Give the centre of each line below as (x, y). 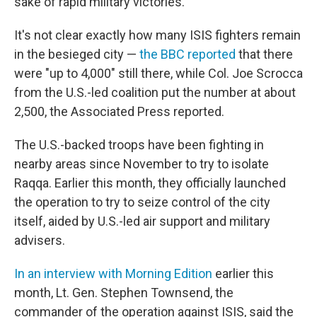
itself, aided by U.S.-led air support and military (142, 221)
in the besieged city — (77, 54)
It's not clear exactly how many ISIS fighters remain (157, 35)
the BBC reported (188, 54)
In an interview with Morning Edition (113, 273)
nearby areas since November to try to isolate (142, 164)
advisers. (40, 240)
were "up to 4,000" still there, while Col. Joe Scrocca (158, 73)
